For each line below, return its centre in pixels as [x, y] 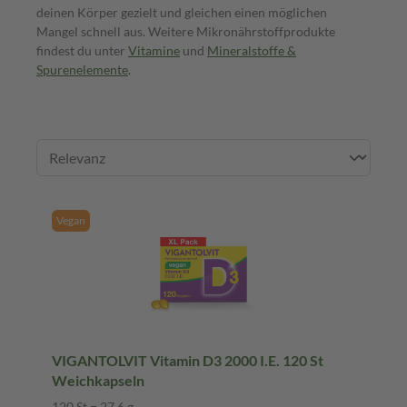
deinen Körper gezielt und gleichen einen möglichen [182, 12]
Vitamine [154, 50]
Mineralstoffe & [252, 50]
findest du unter [82, 50]
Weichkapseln [98, 380]
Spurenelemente [82, 69]
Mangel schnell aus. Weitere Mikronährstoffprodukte [186, 31]
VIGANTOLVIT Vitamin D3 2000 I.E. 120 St [188, 360]
